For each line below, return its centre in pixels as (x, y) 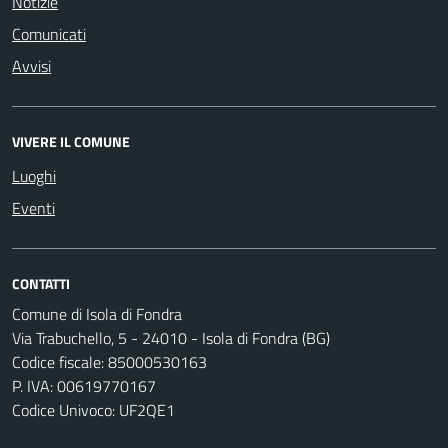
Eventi (33, 207)
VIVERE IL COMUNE (71, 141)
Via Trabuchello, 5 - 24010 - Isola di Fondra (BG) (171, 337)
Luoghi (34, 175)
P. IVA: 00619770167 (84, 385)
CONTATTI (41, 283)
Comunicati (49, 33)
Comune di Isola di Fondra (97, 313)
